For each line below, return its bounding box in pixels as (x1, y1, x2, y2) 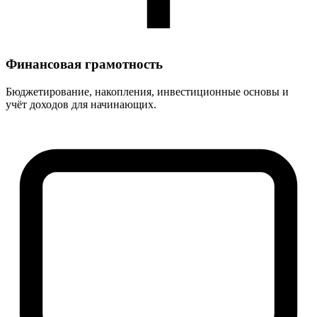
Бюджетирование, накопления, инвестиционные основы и (6, 86, 289, 98)
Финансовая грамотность (6, 57, 163, 72)
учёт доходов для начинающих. (6, 98, 156, 111)
